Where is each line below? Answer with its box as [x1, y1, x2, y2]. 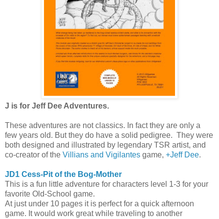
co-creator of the [5, 150, 63, 159]
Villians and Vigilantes [63, 150, 140, 159]
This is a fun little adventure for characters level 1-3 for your [5, 179, 208, 188]
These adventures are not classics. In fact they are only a [5, 121, 200, 130]
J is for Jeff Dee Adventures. [5, 101, 109, 110]
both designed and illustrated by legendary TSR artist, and [5, 140, 206, 149]
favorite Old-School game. [5, 189, 95, 198]
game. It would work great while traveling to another [5, 209, 182, 218]
